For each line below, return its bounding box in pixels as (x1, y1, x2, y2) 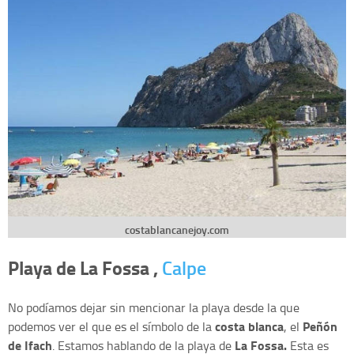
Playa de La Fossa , (8, 253, 162, 281)
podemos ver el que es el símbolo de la (8, 317, 215, 335)
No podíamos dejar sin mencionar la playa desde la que (8, 298, 299, 316)
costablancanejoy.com (125, 222, 229, 238)
